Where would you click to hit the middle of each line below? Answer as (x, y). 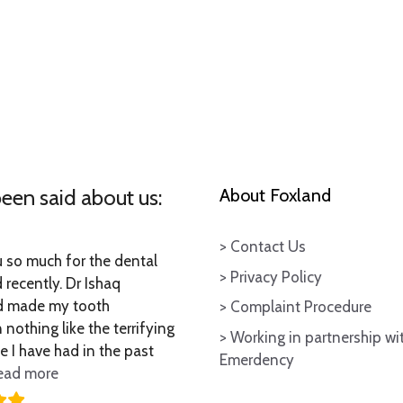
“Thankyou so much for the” (150, 373)
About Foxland (275, 196)
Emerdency (257, 359)
